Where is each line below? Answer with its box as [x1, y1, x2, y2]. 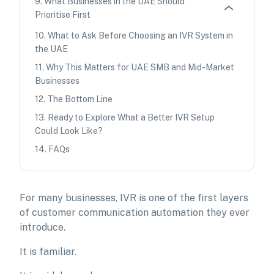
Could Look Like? [35, 126, 103, 136]
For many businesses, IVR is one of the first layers [20, 192, 248, 204]
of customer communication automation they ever [20, 207, 250, 218]
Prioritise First [35, 10, 91, 20]
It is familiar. [20, 246, 76, 257]
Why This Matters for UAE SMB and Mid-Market [46, 62, 234, 72]
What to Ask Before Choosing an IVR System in [48, 31, 233, 40]
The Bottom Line [47, 94, 113, 104]
